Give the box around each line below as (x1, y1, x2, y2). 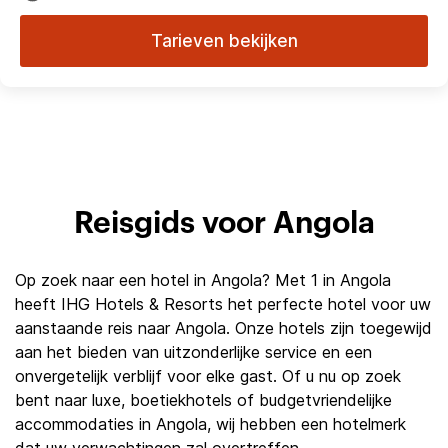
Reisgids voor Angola (73, 209, 375, 239)
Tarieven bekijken (150, 31, 298, 51)
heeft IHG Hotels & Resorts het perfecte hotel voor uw (15, 294, 431, 314)
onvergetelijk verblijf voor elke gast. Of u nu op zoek (15, 366, 401, 386)
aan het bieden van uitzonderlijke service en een (15, 342, 372, 362)
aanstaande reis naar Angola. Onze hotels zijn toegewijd (15, 318, 432, 338)
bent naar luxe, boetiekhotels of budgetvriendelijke (15, 390, 392, 410)
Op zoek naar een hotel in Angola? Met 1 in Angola (15, 270, 391, 290)
